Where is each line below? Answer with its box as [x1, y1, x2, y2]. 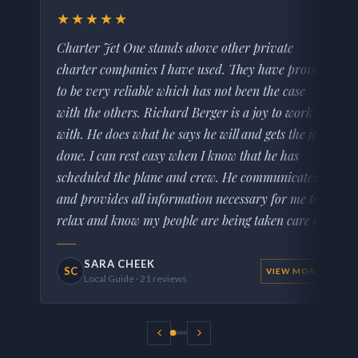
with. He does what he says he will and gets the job [57, 125, 325, 142]
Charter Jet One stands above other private [57, 38, 294, 56]
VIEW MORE [266, 265, 322, 276]
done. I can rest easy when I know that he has [57, 146, 300, 164]
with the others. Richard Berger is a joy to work [57, 103, 313, 121]
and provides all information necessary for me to [57, 189, 320, 207]
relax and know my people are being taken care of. [57, 211, 328, 229]
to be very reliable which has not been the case [57, 82, 306, 99]
